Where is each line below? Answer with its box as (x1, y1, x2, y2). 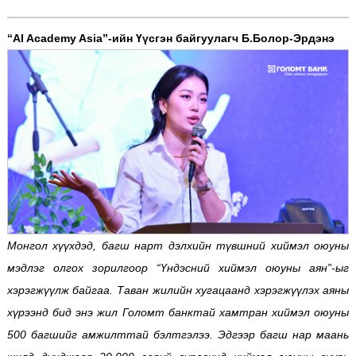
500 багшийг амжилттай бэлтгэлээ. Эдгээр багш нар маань (6, 328, 350, 342)
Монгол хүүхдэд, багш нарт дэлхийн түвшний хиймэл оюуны (6, 239, 350, 253)
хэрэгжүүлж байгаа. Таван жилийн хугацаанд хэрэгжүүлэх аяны (6, 284, 350, 297)
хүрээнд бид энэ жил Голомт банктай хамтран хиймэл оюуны (6, 306, 350, 319)
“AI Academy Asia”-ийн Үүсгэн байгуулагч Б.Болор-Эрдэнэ (6, 32, 335, 45)
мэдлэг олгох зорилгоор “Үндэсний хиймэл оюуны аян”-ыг (6, 261, 350, 275)
